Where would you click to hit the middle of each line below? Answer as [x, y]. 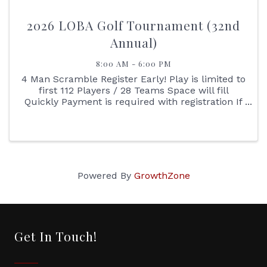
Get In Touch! [56, 236]
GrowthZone [162, 176]
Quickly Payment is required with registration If [133, 101]
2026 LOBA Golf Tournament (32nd [133, 25]
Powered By [105, 176]
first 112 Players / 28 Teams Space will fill [133, 90]
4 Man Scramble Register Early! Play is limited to [133, 79]
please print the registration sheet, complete [133, 124]
